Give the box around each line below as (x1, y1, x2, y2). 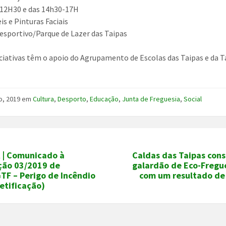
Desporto (58, 94, 87, 103)
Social (184, 94, 202, 103)
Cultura (33, 94, 54, 103)
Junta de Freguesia (122, 94, 181, 103)
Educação (90, 94, 119, 103)
